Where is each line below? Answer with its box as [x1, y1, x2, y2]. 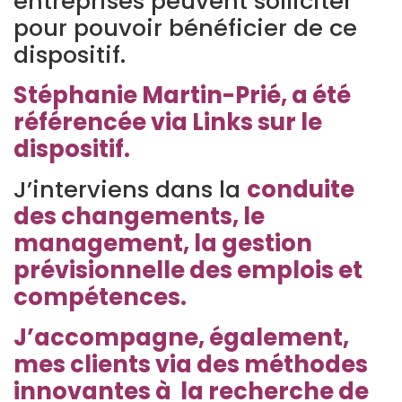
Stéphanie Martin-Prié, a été [13, 79, 351, 111]
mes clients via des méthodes [13, 348, 368, 380]
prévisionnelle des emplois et [13, 254, 363, 286]
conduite [247, 173, 354, 205]
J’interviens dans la [13, 173, 247, 205]
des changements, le [13, 200, 265, 232]
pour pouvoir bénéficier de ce [13, 12, 357, 44]
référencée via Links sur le [13, 106, 322, 138]
